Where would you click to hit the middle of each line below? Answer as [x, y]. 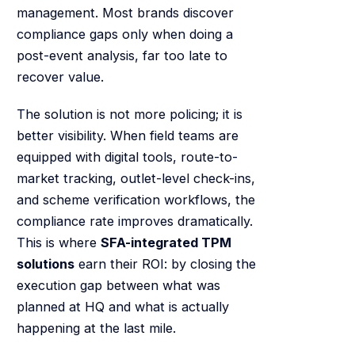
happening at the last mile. [96, 328]
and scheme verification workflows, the [136, 200]
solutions [45, 264]
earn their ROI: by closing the [165, 264]
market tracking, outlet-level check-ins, [136, 179]
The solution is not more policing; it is [129, 115]
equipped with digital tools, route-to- [127, 157]
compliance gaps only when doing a [124, 34]
